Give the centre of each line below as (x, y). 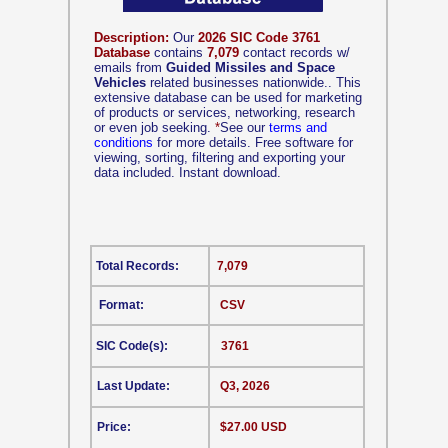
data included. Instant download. (187, 172)
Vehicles (120, 82)
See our (244, 127)
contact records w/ (294, 52)
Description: (131, 37)
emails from (130, 67)
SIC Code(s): (132, 346)
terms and (298, 127)
